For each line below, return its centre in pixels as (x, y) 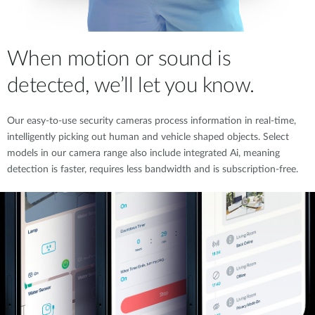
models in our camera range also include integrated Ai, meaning (143, 153)
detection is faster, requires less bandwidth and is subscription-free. (153, 169)
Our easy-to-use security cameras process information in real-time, (152, 121)
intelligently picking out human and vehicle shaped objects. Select (148, 137)
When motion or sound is (119, 59)
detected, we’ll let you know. (131, 86)
